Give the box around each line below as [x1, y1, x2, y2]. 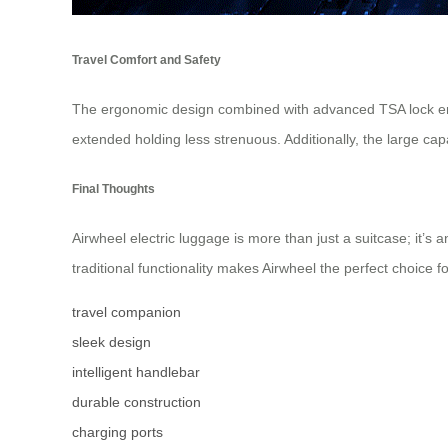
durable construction [72, 393, 201, 410]
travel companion [72, 303, 181, 320]
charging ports [72, 423, 163, 440]
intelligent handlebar [72, 363, 200, 380]
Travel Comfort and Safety [72, 52, 221, 66]
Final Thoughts [72, 181, 155, 195]
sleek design [72, 333, 151, 350]
